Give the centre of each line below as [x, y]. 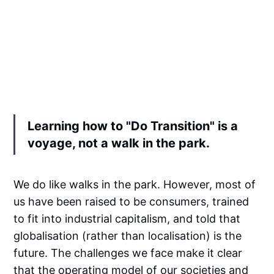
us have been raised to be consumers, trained [131, 201]
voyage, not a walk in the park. [119, 143]
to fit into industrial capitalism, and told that [127, 218]
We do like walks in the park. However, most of [135, 184]
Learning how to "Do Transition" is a [133, 126]
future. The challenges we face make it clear [128, 253]
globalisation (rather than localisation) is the [128, 235]
